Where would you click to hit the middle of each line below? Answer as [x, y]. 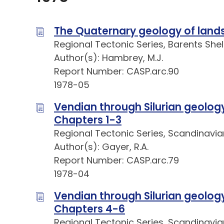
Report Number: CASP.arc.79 [116, 160]
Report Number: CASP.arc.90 [116, 71]
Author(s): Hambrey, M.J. [108, 58]
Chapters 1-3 [88, 120]
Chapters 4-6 [89, 209]
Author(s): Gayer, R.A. [101, 147]
